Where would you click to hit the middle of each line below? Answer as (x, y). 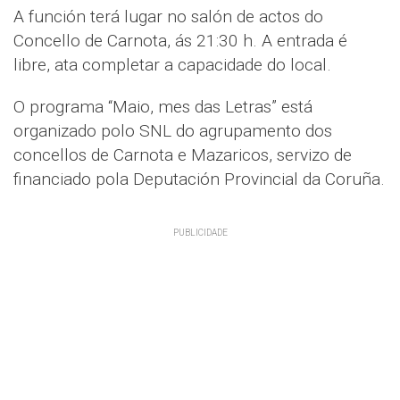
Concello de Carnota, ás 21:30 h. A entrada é (180, 41)
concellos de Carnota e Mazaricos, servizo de (183, 155)
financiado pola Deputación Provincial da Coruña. (199, 179)
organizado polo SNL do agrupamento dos (173, 131)
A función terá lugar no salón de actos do (168, 17)
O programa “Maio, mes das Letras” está (163, 107)
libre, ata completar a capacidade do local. (172, 65)
